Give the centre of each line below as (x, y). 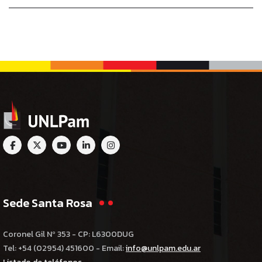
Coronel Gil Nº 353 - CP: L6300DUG (68, 235)
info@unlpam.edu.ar (163, 249)
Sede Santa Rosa (48, 203)
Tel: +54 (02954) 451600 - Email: (64, 249)
